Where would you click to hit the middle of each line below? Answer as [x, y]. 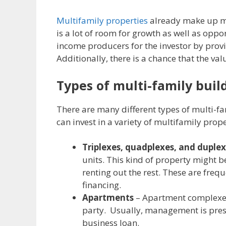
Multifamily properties [102, 21]
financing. [102, 185]
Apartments [109, 198]
